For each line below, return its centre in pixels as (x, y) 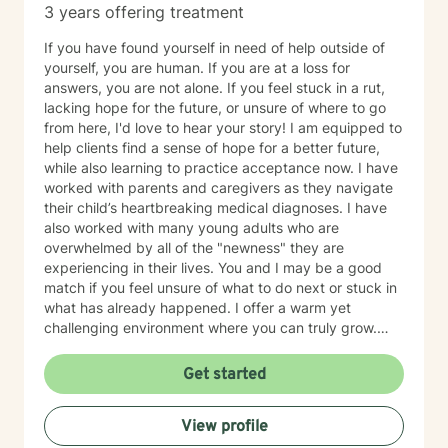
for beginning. (89, 367)
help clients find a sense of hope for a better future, (212, 147)
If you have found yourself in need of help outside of (214, 47)
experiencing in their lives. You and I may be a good (213, 267)
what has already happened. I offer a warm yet (197, 307)
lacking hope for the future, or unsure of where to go (215, 107)
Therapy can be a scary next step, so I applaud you (213, 347)
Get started (224, 375)
